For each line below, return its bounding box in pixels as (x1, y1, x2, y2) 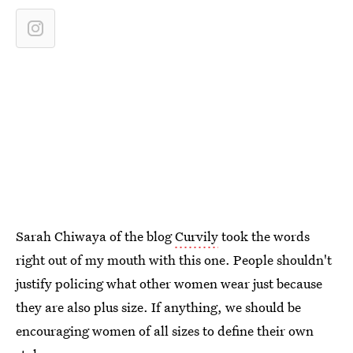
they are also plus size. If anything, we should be (16, 298, 301, 316)
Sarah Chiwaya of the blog (16, 227, 175, 245)
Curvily (175, 227, 218, 245)
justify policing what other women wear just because (16, 274, 322, 292)
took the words (218, 227, 310, 245)
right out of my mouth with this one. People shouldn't (16, 251, 332, 269)
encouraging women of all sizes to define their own (16, 321, 314, 340)
